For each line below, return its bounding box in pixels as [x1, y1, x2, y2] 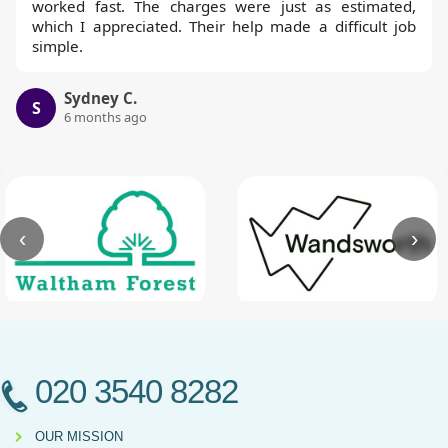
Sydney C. [64, 88, 137, 109]
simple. [32, 36, 83, 57]
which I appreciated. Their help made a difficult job [32, 16, 416, 37]
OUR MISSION [35, 429, 123, 445]
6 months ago [64, 108, 147, 127]
